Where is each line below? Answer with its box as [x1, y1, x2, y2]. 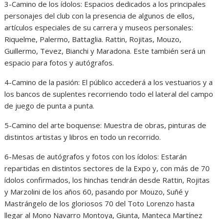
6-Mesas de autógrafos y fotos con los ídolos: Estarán [4, 152, 187, 162]
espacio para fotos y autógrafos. [4, 58, 114, 68]
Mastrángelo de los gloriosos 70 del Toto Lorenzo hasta [4, 198, 195, 209]
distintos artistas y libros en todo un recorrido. [4, 132, 161, 142]
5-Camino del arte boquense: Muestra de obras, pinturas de [4, 120, 207, 131]
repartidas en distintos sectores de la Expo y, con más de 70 [4, 163, 210, 174]
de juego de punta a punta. [4, 101, 95, 111]
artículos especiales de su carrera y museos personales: [4, 22, 194, 33]
